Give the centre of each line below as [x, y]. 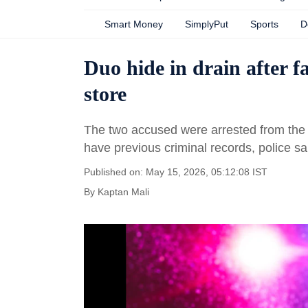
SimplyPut [207, 24]
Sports [264, 24]
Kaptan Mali [123, 192]
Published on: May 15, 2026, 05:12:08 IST [176, 172]
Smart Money [134, 24]
